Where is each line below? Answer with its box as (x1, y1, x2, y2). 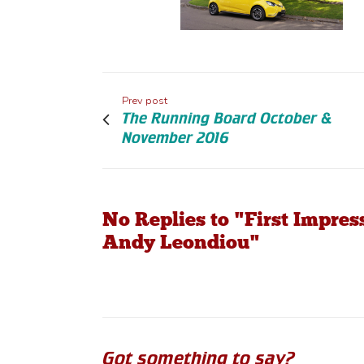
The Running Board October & (122, 109, 333, 128)
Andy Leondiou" (102, 230, 261, 254)
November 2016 (122, 128, 230, 148)
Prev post (122, 93, 168, 109)
